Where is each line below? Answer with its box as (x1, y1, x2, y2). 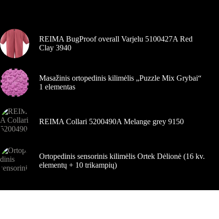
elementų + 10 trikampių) (39, 160, 117, 169)
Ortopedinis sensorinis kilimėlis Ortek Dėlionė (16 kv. (39, 152, 205, 160)
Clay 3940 (39, 43, 71, 52)
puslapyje (12, 18, 42, 26)
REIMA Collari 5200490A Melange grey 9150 (39, 117, 184, 126)
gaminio (12, 9, 37, 18)
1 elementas (39, 82, 75, 91)
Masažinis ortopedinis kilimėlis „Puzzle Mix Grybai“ (39, 73, 201, 82)
